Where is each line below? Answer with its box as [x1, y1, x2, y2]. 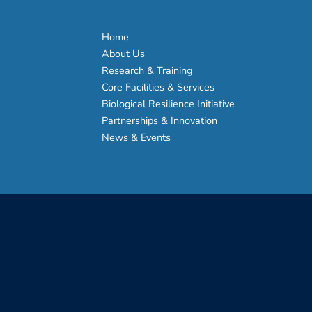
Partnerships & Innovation [101, 114, 217, 127]
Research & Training [101, 63, 192, 77]
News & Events [101, 130, 171, 144]
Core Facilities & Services [101, 80, 214, 94]
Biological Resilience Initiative [101, 97, 235, 111]
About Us [101, 47, 145, 61]
